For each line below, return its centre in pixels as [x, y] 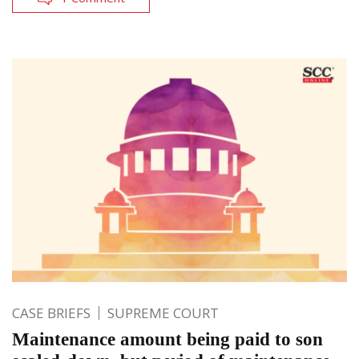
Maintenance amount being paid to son [167, 339]
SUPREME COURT [163, 313]
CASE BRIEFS [51, 313]
